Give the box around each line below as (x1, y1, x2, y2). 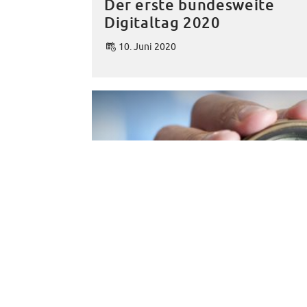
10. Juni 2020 (118, 40, 176, 52)
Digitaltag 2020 (103, 13, 221, 32)
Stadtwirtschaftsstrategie (103, 286, 296, 305)
